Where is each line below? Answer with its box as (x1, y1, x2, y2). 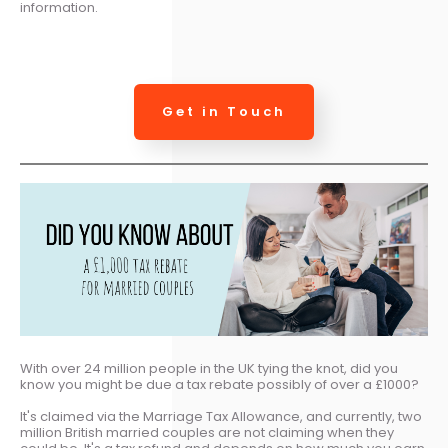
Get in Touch (162, 102, 286, 121)
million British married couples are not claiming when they (20, 423, 394, 442)
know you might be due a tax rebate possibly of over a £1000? (20, 375, 419, 394)
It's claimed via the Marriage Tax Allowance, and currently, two (20, 407, 422, 426)
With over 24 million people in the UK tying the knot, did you (20, 359, 398, 378)
